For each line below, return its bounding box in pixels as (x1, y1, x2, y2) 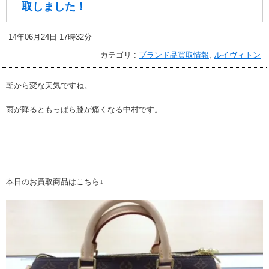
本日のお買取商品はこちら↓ (6, 177, 104, 187)
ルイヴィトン (214, 50, 261, 60)
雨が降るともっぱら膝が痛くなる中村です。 (6, 105, 162, 115)
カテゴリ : (100, 50, 139, 60)
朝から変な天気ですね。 (6, 81, 92, 91)
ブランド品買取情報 (139, 50, 209, 60)
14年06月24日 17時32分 (8, 32, 92, 42)
